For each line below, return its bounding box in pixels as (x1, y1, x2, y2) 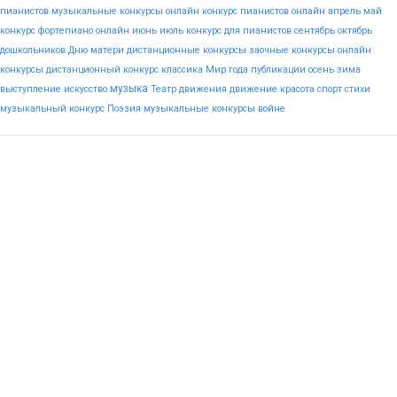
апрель (328, 5, 361, 17)
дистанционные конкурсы (127, 44, 246, 56)
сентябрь (294, 25, 335, 36)
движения (179, 83, 227, 95)
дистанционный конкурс (46, 64, 159, 75)
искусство (64, 83, 107, 95)
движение (230, 83, 277, 95)
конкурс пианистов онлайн (202, 5, 325, 17)
